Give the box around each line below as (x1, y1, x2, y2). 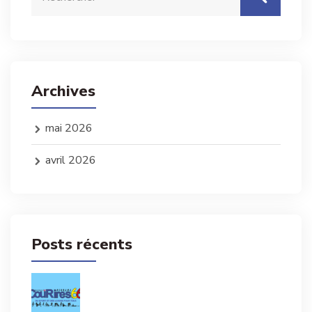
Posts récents (31, 234, 132, 256)
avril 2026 (45, 153, 96, 169)
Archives (31, 81, 95, 102)
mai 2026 (45, 120, 93, 136)
